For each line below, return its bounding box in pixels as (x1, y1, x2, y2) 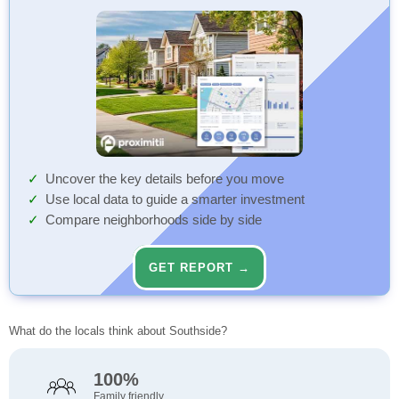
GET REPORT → (149, 261, 250, 275)
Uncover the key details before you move (45, 172, 284, 187)
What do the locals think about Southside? (9, 324, 227, 338)
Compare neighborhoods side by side (45, 213, 262, 228)
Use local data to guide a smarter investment (45, 192, 305, 208)
